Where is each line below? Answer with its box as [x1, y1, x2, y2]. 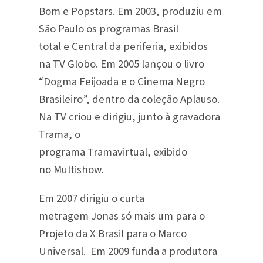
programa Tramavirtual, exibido [38, 144, 187, 160]
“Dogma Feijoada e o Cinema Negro [38, 73, 205, 89]
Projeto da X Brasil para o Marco [38, 225, 187, 241]
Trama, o [38, 126, 80, 142]
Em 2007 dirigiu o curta [38, 190, 144, 206]
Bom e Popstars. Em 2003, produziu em [38, 3, 222, 19]
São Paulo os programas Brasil [38, 21, 178, 36]
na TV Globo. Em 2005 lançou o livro [38, 56, 204, 72]
